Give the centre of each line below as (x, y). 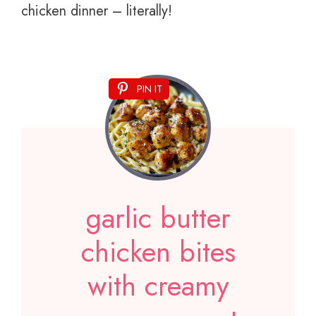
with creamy (158, 286)
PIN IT (150, 89)
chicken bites (158, 252)
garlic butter (158, 218)
